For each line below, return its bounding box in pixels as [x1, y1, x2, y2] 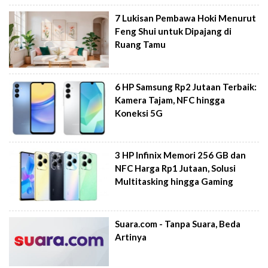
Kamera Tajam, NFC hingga [115, 94, 226, 105]
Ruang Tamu [115, 39, 166, 50]
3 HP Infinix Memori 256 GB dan [115, 150, 246, 161]
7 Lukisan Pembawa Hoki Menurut [115, 13, 257, 24]
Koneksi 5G [115, 107, 163, 118]
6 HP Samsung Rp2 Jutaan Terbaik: [115, 81, 257, 92]
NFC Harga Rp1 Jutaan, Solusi [115, 163, 236, 174]
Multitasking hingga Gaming [115, 176, 234, 187]
